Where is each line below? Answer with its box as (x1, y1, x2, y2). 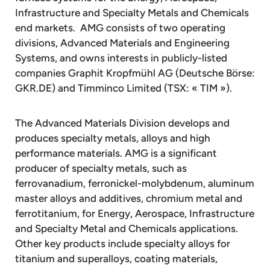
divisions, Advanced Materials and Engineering (15, 36, 230, 49)
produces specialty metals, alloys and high (15, 131, 210, 144)
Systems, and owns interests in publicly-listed (15, 51, 227, 64)
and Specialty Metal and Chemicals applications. (15, 222, 240, 234)
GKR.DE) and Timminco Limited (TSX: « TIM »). (15, 81, 232, 94)
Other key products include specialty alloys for (15, 237, 230, 250)
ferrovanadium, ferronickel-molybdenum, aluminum (15, 177, 254, 189)
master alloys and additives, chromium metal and (15, 192, 242, 204)
